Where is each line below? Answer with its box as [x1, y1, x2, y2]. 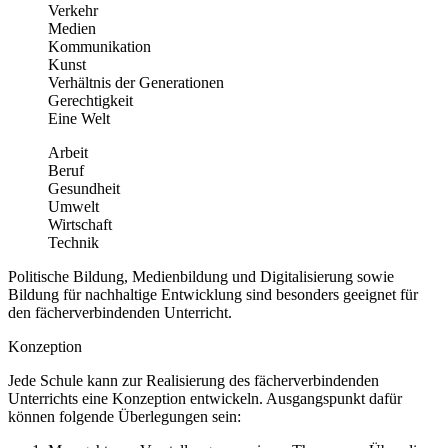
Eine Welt [48, 109, 110, 127]
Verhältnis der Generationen [48, 73, 224, 91]
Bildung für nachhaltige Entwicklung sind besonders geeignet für [8, 285, 418, 303]
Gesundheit [48, 179, 120, 197]
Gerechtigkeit [48, 91, 133, 109]
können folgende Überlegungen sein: [8, 407, 241, 425]
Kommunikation [48, 37, 151, 55]
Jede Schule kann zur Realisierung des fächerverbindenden [8, 371, 379, 389]
